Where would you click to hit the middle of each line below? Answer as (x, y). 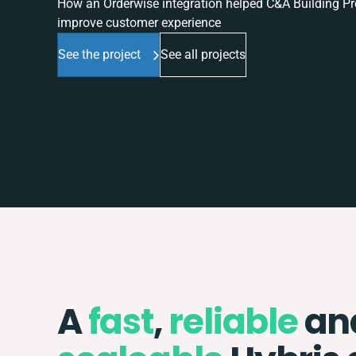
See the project (99, 55)
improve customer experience (139, 23)
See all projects (203, 55)
